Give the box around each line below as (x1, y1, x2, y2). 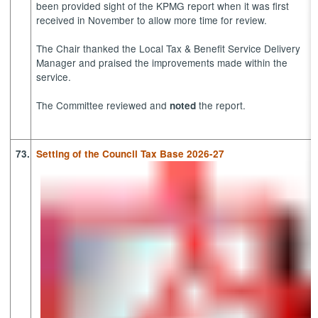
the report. (199, 98, 252, 113)
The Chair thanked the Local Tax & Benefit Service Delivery (36, 41, 301, 56)
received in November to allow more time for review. (36, 13, 273, 28)
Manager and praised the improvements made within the (36, 55, 288, 70)
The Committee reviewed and (36, 98, 170, 113)
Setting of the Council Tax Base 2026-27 (36, 146, 225, 160)
